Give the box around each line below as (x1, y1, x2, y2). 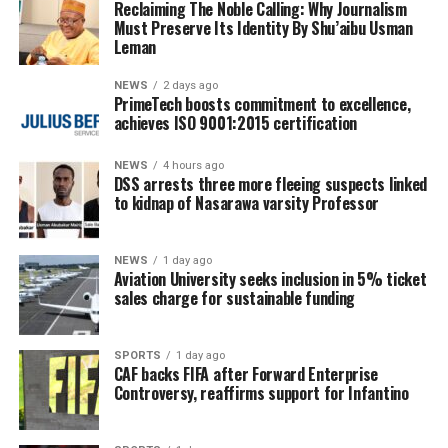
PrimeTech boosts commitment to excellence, (113, 92, 411, 117)
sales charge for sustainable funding (113, 286, 356, 311)
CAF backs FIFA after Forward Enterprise (113, 362, 379, 387)
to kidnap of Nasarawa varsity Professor (113, 191, 380, 216)
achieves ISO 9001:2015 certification (113, 111, 358, 136)
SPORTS (113, 349, 161, 363)
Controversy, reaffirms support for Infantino (113, 381, 409, 406)
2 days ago (162, 79, 218, 93)
